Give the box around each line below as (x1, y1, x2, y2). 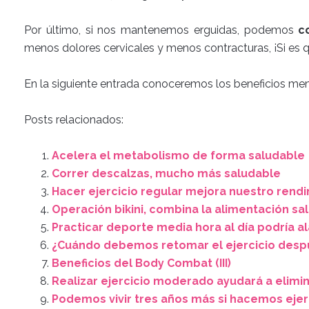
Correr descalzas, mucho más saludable (52, 167, 281, 180)
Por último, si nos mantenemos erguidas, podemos (24, 23, 299, 37)
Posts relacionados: (24, 113, 123, 126)
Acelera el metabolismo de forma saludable (52, 149, 305, 162)
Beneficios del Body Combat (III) (52, 257, 231, 270)
